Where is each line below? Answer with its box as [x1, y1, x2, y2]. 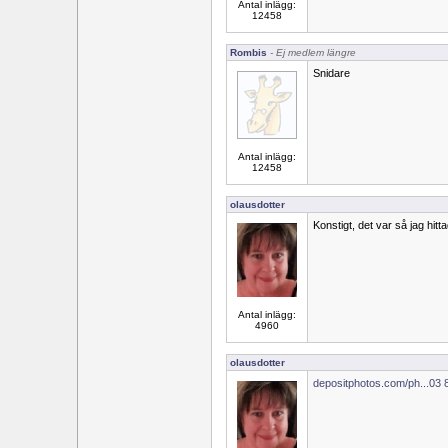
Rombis [230, 47, 267, 58]
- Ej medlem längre [267, 47, 356, 58]
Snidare [313, 67, 350, 79]
